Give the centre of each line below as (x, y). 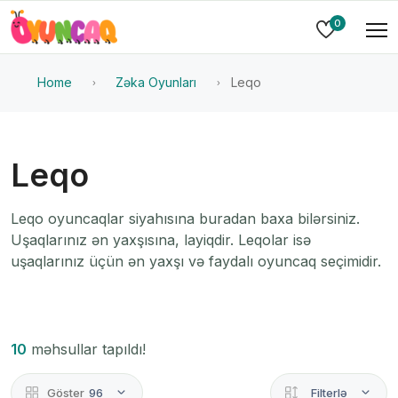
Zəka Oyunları (156, 83)
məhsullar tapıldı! (86, 350)
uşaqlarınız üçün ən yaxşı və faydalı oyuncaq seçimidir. (196, 262)
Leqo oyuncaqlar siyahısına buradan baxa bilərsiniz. (185, 219)
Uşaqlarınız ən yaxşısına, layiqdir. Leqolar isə (161, 240)
